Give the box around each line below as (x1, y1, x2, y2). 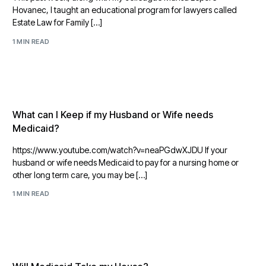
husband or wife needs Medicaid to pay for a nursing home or (12, 157, 239, 167)
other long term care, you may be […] (12, 169, 148, 180)
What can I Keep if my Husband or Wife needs (12, 108, 214, 121)
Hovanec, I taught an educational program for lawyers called (12, 5, 237, 15)
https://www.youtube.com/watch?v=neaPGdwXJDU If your (12, 144, 228, 155)
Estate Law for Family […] (12, 17, 103, 27)
